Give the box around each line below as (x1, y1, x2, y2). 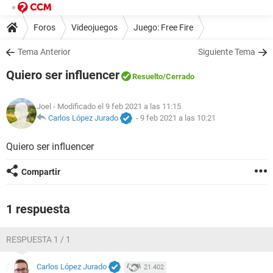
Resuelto (132, 72, 163, 81)
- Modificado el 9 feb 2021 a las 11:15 (51, 102, 181, 112)
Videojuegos (71, 22, 118, 32)
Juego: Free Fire (133, 22, 193, 32)
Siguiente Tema (198, 47, 255, 57)
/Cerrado (163, 72, 194, 81)
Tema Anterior (18, 47, 71, 57)
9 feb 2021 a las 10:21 (140, 113, 216, 123)
